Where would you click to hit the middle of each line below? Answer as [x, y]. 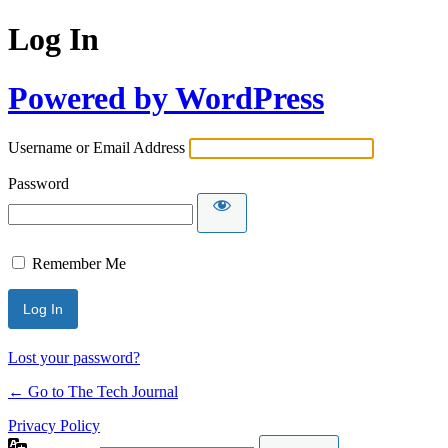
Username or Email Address [96, 148]
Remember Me [79, 264]
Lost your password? [74, 358]
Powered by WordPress [166, 97]
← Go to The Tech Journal [93, 392]
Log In [53, 39]
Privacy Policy [54, 426]
